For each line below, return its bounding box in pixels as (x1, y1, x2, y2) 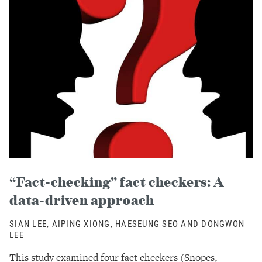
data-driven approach (9, 191, 155, 208)
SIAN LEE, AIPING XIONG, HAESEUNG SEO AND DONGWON (9, 217, 244, 229)
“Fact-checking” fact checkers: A (9, 173, 225, 189)
